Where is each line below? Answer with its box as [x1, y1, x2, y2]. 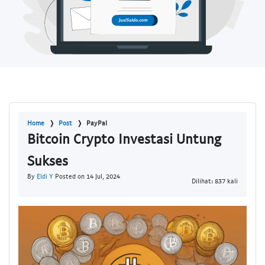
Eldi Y [37, 172, 53, 180]
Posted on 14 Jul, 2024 [53, 172, 120, 180]
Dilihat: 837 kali [192, 176, 238, 185]
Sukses [27, 152, 68, 169]
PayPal [86, 119, 107, 127]
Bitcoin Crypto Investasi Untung [27, 130, 221, 147]
